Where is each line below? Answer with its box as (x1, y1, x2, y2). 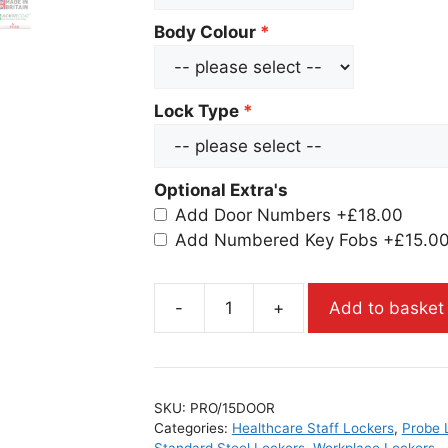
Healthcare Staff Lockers (231, 420, 394, 436)
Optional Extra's (153, 180, 288, 200)
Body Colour (153, 22, 256, 42)
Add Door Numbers (174, 205, 331, 225)
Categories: (153, 420, 232, 436)
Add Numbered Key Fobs (174, 230, 378, 250)
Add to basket (328, 297, 444, 318)
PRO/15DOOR (189, 400, 275, 416)
